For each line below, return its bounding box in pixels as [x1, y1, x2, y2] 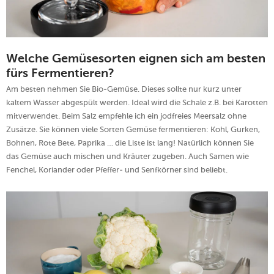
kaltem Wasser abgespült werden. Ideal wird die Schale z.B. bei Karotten [6, 97, 268, 107]
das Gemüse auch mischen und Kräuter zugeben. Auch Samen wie [6, 151, 249, 161]
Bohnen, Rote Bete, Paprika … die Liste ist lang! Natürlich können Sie [6, 138, 254, 147]
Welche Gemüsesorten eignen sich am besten [6, 53, 265, 65]
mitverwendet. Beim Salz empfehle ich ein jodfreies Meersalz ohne [6, 111, 246, 120]
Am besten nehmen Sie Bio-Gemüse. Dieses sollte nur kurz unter [6, 84, 242, 94]
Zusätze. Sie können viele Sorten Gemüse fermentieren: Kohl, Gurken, [6, 124, 260, 134]
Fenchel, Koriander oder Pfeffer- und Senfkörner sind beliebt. [6, 165, 228, 174]
